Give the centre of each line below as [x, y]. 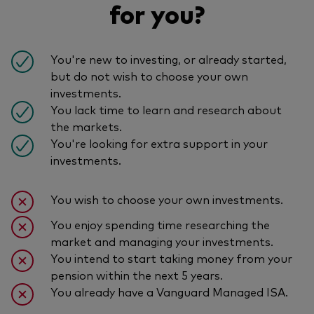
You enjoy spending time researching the [160, 224]
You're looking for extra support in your [159, 143]
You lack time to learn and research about [166, 109]
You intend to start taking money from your [171, 258]
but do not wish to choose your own [149, 75]
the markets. [86, 126]
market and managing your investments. [162, 241]
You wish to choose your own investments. [167, 199]
